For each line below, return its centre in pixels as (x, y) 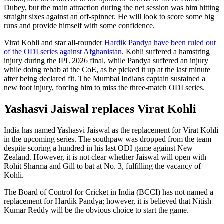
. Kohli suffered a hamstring (166, 52)
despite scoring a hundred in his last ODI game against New (98, 148)
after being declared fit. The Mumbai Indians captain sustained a (105, 79)
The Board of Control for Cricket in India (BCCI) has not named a (109, 192)
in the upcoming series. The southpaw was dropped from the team (108, 139)
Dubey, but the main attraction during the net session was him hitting (112, 8)
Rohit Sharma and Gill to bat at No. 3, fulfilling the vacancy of (102, 166)
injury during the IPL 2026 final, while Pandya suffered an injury (106, 61)
